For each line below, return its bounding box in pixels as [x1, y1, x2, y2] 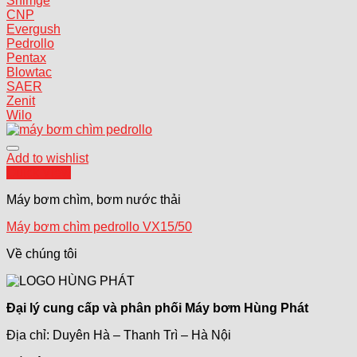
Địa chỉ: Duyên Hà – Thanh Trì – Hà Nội [6, 328, 231, 342]
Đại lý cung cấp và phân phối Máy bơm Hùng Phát [6, 301, 308, 315]
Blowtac [6, 65, 52, 79]
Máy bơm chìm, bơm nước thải [6, 193, 181, 206]
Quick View [6, 166, 71, 179]
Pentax [6, 51, 46, 65]
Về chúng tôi [6, 247, 77, 261]
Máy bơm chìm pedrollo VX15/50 [6, 220, 192, 233]
